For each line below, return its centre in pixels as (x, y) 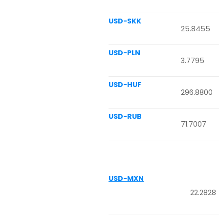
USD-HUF (125, 84)
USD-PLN (124, 53)
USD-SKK (125, 21)
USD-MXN (126, 178)
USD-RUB (125, 116)
